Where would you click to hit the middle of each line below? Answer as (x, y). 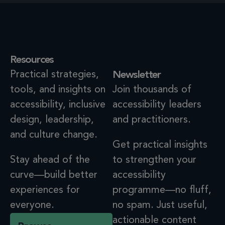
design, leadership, (52, 120)
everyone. (32, 205)
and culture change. (54, 135)
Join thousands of (152, 90)
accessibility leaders (157, 105)
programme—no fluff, (162, 190)
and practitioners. (152, 120)
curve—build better (54, 175)
